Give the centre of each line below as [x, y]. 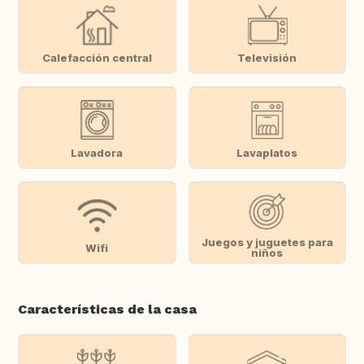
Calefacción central [97, 57]
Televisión [267, 57]
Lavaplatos [267, 152]
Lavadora [97, 152]
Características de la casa [107, 310]
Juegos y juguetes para [267, 243]
